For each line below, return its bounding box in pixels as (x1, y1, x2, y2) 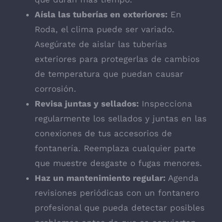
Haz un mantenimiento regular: (35, 173, 166, 183)
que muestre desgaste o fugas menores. (35, 158, 202, 168)
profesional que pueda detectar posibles (35, 203, 205, 213)
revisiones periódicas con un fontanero (35, 188, 199, 198)
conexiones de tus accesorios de (35, 128, 172, 139)
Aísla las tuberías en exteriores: (35, 9, 167, 20)
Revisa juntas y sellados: (35, 99, 139, 109)
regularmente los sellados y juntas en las (35, 113, 207, 124)
